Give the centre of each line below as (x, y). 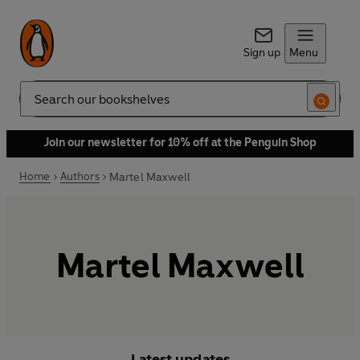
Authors (80, 176)
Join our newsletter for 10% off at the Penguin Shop (180, 143)
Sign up (262, 53)
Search (37, 105)
